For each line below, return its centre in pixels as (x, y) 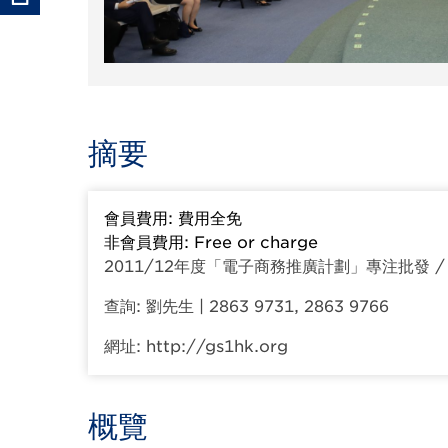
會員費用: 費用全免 (173, 218)
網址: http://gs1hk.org (196, 346)
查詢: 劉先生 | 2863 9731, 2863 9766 (246, 306)
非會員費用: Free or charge (211, 242)
